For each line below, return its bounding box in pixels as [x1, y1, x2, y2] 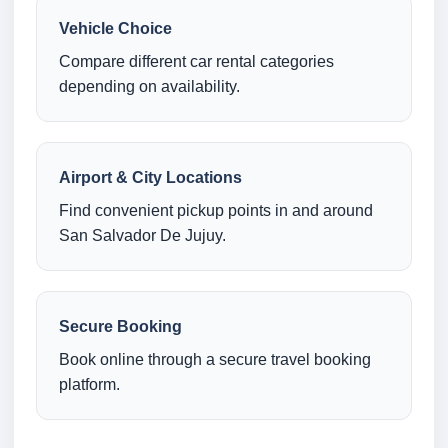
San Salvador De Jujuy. [59, 227, 226, 245]
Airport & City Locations [59, 169, 242, 187]
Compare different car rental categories [59, 53, 334, 71]
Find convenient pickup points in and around [59, 202, 373, 220]
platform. [59, 376, 120, 394]
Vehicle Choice [59, 20, 172, 38]
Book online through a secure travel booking [59, 351, 371, 369]
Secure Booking [59, 318, 182, 336]
